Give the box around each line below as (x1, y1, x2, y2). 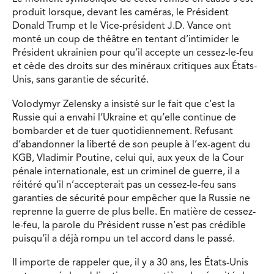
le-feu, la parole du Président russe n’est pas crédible (12, 220, 246, 231)
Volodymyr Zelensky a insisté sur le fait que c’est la (12, 99, 235, 109)
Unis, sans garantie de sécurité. (12, 75, 149, 85)
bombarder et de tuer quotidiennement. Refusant (12, 126, 233, 136)
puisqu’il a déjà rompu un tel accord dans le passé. (12, 234, 235, 244)
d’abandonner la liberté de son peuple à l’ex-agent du (12, 139, 250, 150)
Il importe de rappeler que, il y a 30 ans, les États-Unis (12, 258, 248, 268)
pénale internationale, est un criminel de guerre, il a (12, 166, 240, 177)
